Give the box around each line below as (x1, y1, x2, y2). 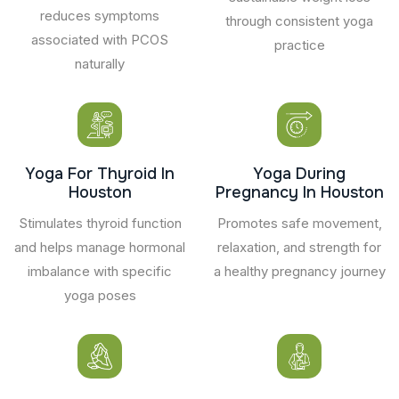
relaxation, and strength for (217, 238, 381, 256)
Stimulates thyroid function (18, 214, 182, 232)
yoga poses (63, 286, 136, 304)
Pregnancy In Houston (215, 182, 384, 202)
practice (273, 36, 325, 53)
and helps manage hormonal (14, 238, 185, 256)
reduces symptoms (40, 6, 159, 24)
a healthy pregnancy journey (213, 262, 386, 280)
